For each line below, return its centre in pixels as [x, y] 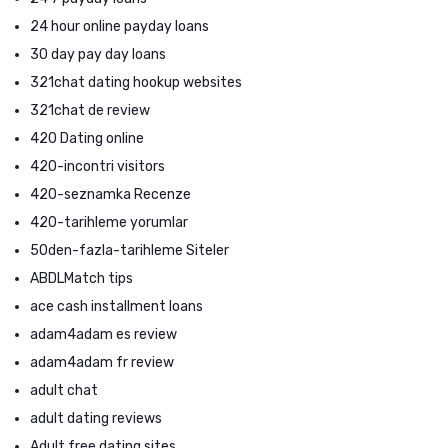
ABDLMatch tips [81, 278]
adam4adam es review [103, 334]
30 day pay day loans [98, 54]
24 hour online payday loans [119, 26]
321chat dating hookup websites [136, 82]
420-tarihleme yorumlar [109, 222]
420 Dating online [87, 138]
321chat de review [90, 110]
